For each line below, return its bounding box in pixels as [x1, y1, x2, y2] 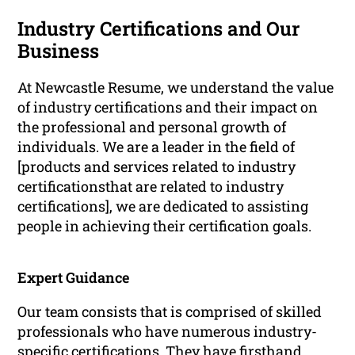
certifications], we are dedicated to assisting [17, 197, 309, 216]
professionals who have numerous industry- [17, 322, 318, 342]
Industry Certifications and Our [17, 16, 300, 42]
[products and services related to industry [17, 157, 296, 177]
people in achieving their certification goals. [17, 216, 312, 236]
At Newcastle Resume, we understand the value [17, 78, 334, 97]
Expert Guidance [17, 268, 130, 288]
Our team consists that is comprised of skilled [17, 302, 323, 322]
